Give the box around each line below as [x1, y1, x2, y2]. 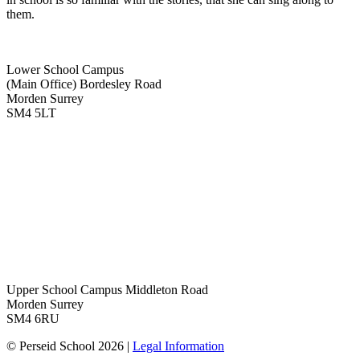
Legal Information [133, 338, 224, 353]
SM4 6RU [6, 311, 59, 325]
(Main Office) [6, 76, 76, 91]
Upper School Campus [6, 282, 122, 297]
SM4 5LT [6, 105, 56, 120]
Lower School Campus [6, 62, 124, 76]
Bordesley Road [76, 76, 162, 91]
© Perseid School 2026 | [6, 338, 133, 353]
